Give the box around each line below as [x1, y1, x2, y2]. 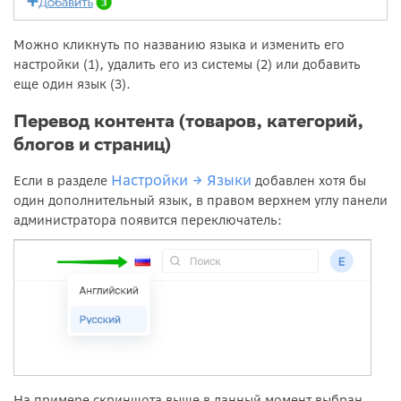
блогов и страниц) [13, 132, 171, 154]
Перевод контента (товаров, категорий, [13, 109, 363, 131]
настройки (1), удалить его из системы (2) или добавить [13, 56, 361, 73]
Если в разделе [13, 173, 111, 190]
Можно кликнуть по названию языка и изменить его [13, 37, 345, 54]
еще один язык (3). [13, 76, 131, 93]
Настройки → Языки [111, 171, 252, 190]
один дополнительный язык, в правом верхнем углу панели [13, 192, 388, 209]
